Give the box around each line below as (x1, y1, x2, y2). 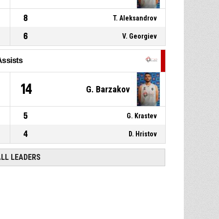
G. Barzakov (86, 84, 130, 94)
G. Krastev (127, 111, 157, 120)
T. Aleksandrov (113, 14, 157, 22)
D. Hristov (129, 130, 157, 138)
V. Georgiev (122, 32, 157, 40)
